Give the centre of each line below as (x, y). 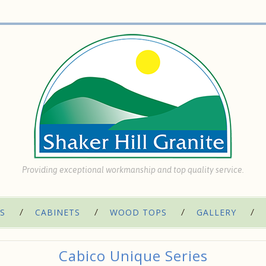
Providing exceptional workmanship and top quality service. (133, 170)
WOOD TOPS (138, 212)
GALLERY (216, 212)
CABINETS (58, 212)
